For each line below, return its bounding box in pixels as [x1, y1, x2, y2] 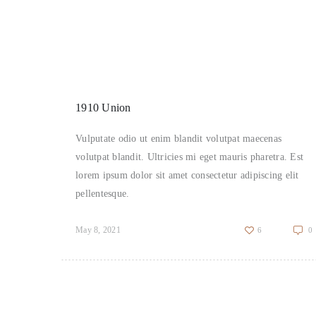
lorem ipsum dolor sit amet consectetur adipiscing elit [75, 169, 299, 181]
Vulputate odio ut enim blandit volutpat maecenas [75, 133, 282, 144]
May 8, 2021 [75, 224, 121, 235]
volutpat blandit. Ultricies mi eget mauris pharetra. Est [75, 151, 304, 162]
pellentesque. [75, 188, 130, 199]
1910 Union [75, 101, 131, 114]
